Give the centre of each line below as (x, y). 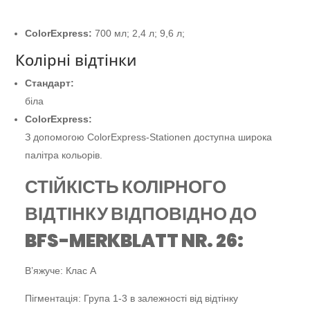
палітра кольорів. (64, 155)
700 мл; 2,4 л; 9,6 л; (140, 33)
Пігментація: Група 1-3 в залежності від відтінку (132, 298)
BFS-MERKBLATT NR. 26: (135, 240)
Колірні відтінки (76, 59)
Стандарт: (50, 83)
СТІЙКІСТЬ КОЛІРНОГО (126, 186)
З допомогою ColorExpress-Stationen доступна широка (149, 137)
